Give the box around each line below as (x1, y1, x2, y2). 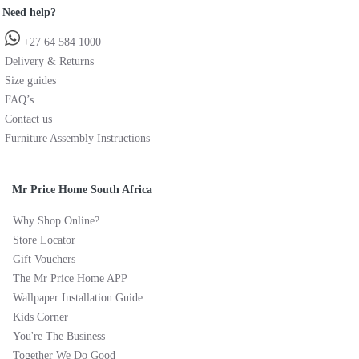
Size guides (5, 74, 56, 87)
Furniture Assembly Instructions (5, 131, 150, 144)
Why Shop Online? (13, 214, 99, 227)
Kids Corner (13, 310, 68, 323)
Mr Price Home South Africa (12, 183, 152, 196)
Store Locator (13, 233, 75, 246)
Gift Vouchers (13, 252, 75, 265)
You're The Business (13, 329, 105, 342)
